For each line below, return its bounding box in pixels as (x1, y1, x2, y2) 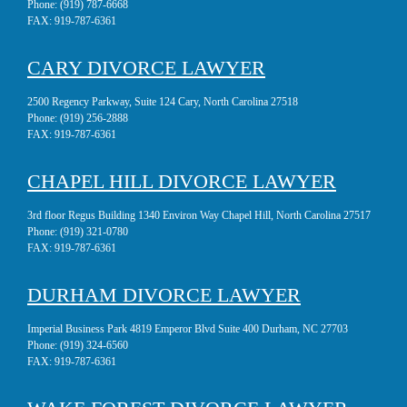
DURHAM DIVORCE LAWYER (27, 283, 301, 306)
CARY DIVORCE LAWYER (27, 55, 265, 79)
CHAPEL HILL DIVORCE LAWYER (27, 169, 336, 193)
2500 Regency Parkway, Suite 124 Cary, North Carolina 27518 (27, 94, 298, 108)
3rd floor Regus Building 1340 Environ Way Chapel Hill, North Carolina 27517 (27, 208, 371, 222)
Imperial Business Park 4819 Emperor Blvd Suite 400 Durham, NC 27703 (27, 322, 348, 335)
